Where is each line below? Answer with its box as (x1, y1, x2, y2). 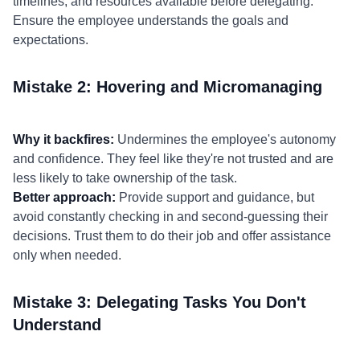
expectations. (13, 33, 88, 47)
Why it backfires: (13, 133, 114, 146)
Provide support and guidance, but (116, 190, 314, 204)
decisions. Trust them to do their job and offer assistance (13, 229, 331, 243)
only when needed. (13, 248, 121, 262)
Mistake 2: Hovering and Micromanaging (13, 78, 322, 96)
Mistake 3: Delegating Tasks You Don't (13, 293, 306, 311)
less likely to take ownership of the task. (13, 171, 237, 185)
